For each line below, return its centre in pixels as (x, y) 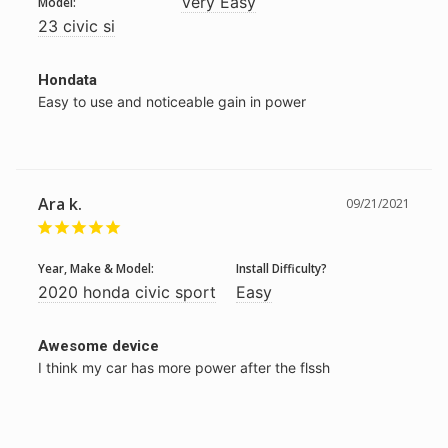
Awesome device (98, 345)
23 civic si (76, 25)
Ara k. (60, 203)
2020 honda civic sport (127, 291)
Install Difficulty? (281, 267)
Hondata (67, 79)
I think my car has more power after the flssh (184, 367)
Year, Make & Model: (96, 267)
